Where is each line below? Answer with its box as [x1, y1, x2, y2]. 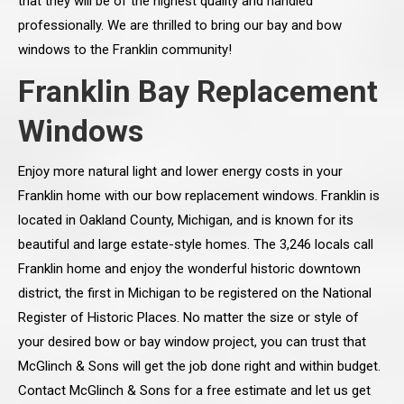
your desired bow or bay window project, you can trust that [18, 334, 366, 351]
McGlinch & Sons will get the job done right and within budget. [18, 358, 381, 375]
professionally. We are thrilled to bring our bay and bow [18, 17, 342, 34]
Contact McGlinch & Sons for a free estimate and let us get [18, 382, 371, 399]
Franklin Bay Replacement [18, 73, 378, 110]
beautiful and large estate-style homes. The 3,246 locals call [18, 236, 373, 253]
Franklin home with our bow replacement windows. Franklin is [18, 188, 380, 205]
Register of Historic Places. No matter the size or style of [18, 309, 359, 326]
